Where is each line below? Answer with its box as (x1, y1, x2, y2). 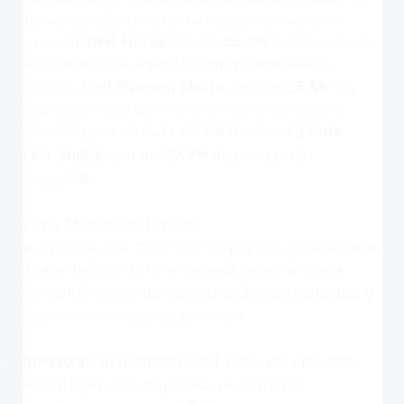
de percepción (207, 143, 313, 165)
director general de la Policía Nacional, (22, 121, 299, 142)
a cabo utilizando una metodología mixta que (22, 258, 345, 280)
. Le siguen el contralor (177, 8, 341, 30)
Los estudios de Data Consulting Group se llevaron (22, 235, 382, 257)
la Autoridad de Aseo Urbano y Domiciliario (22, 53, 327, 75)
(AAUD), (22, 76, 81, 97)
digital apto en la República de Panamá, (22, 372, 305, 394)
